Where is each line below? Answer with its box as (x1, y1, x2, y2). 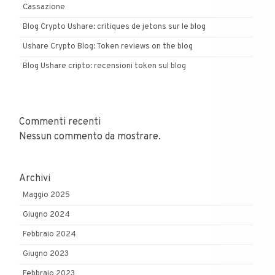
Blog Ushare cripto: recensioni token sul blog (23, 61, 186, 71)
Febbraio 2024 (23, 230, 76, 240)
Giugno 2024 (23, 210, 70, 220)
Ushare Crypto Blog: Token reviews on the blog (23, 41, 193, 52)
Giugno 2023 (23, 249, 69, 260)
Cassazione (23, 2, 65, 12)
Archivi (19, 172, 50, 185)
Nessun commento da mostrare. (19, 131, 161, 144)
